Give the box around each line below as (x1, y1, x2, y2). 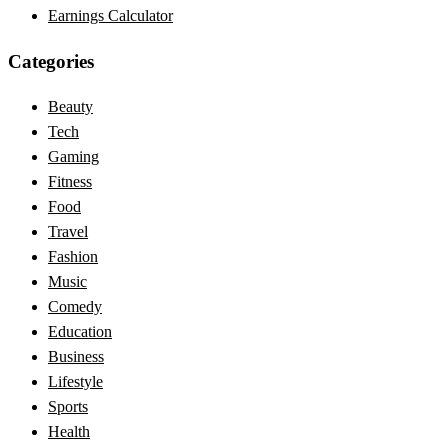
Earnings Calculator (48, 7, 173, 25)
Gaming (48, 148, 99, 166)
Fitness (48, 173, 92, 191)
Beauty (48, 98, 93, 116)
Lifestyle (48, 373, 103, 391)
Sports (48, 398, 88, 416)
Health (48, 423, 90, 441)
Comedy (48, 298, 102, 316)
